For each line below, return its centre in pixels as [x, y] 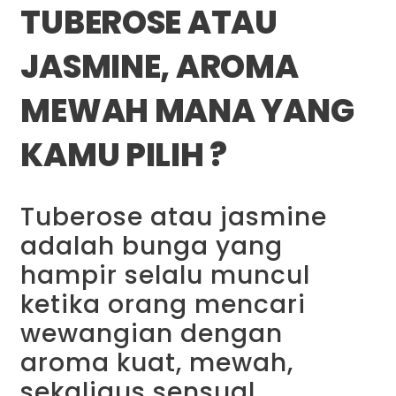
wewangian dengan [152, 334]
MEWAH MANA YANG [187, 111]
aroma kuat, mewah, [157, 363]
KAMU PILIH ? [124, 156]
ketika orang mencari [164, 305]
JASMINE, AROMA [160, 67]
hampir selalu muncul [166, 276]
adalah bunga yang [152, 247]
